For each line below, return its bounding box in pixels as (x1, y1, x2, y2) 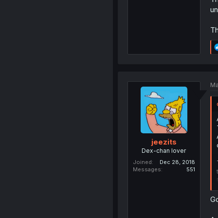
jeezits (151, 137, 177, 146)
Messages (132, 166, 161, 173)
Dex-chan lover (142, 147, 186, 154)
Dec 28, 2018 (159, 159, 195, 165)
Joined (132, 159, 152, 165)
